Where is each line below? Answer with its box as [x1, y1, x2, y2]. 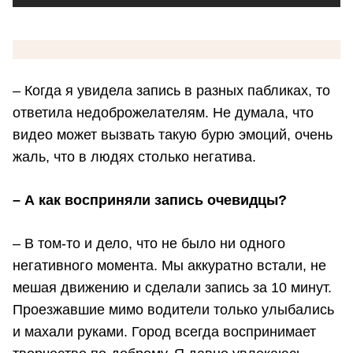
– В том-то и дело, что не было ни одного [13, 235, 285, 251]
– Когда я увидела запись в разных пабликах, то [13, 83, 330, 99]
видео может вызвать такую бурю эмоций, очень [13, 127, 333, 143]
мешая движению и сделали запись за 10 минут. [13, 279, 332, 295]
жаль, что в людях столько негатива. [13, 149, 256, 165]
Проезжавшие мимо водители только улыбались [13, 301, 334, 318]
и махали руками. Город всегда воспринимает [13, 323, 316, 340]
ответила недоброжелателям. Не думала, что [13, 105, 314, 121]
